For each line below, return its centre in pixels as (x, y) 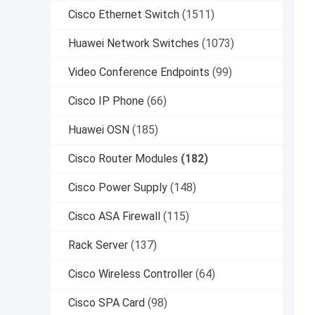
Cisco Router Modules (123, 159)
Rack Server (98, 245)
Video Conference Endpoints (139, 72)
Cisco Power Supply (118, 188)
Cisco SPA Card (107, 303)
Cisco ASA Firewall (114, 217)
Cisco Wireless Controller (130, 274)
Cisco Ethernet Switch (124, 15)
